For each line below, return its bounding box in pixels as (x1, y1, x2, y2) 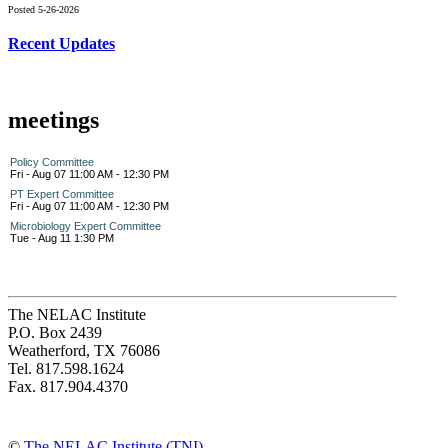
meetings (8, 106, 99, 133)
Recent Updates (8, 34, 115, 52)
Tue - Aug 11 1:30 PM (10, 231, 114, 244)
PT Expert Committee (10, 187, 114, 200)
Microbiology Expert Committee (10, 219, 161, 232)
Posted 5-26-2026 (8, 3, 79, 15)
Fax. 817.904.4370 (8, 377, 128, 395)
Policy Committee (10, 155, 94, 168)
